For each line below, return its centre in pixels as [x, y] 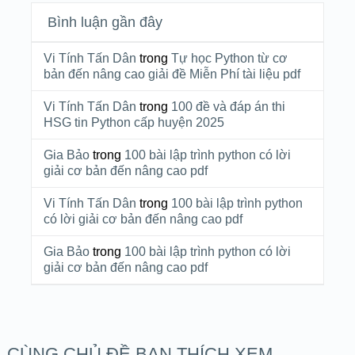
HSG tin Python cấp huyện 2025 [134, 122]
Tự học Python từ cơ [229, 58]
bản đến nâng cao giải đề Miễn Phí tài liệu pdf [172, 74]
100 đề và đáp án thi [228, 106]
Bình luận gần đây [105, 22]
